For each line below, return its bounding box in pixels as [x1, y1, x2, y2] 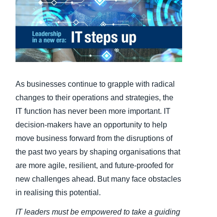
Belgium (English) [94, 35, 148, 43]
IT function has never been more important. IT [15, 107, 170, 115]
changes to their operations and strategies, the [15, 93, 173, 102]
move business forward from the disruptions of [15, 134, 172, 142]
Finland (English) [94, 15, 146, 23]
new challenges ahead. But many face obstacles [15, 174, 181, 183]
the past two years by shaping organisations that [15, 147, 180, 156]
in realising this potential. [15, 188, 101, 197]
